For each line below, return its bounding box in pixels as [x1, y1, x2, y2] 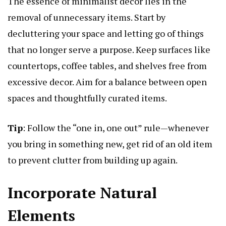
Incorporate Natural [8, 183, 157, 203]
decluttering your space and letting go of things [8, 27, 204, 40]
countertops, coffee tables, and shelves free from [8, 60, 207, 72]
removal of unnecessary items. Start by [8, 11, 165, 24]
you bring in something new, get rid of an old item [8, 138, 212, 150]
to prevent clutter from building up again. [8, 154, 178, 166]
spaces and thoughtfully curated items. [8, 92, 167, 104]
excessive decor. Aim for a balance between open [8, 76, 207, 88]
